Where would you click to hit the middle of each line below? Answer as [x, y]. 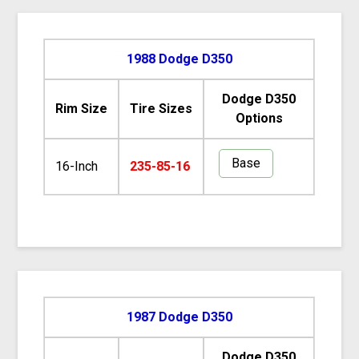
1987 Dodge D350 [179, 317]
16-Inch [77, 166]
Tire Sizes [161, 108]
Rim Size [82, 108]
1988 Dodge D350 [179, 58]
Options [259, 118]
